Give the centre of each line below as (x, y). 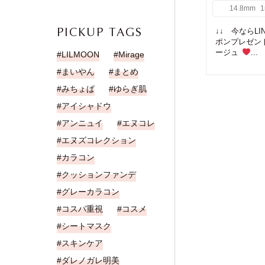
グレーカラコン (91, 192)
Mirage (131, 54)
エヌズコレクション (99, 140)
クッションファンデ (99, 174)
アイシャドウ (86, 106)
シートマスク (86, 226)
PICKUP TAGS (100, 32)
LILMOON (80, 54)
